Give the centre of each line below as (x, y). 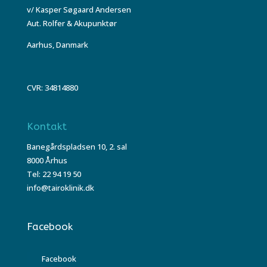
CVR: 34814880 (52, 87)
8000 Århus (47, 160)
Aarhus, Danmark (57, 44)
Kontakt (46, 126)
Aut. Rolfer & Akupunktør (72, 23)
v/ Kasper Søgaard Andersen (79, 9)
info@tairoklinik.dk (60, 187)
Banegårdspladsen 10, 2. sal (77, 146)
